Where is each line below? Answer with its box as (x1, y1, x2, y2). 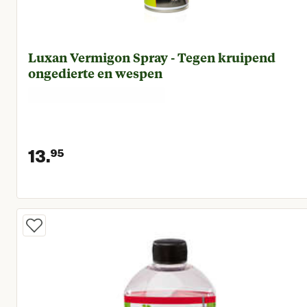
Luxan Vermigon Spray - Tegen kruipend (28, 49, 171, 66)
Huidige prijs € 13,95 (64, 186, 232, 210)
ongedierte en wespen (28, 64, 162, 82)
